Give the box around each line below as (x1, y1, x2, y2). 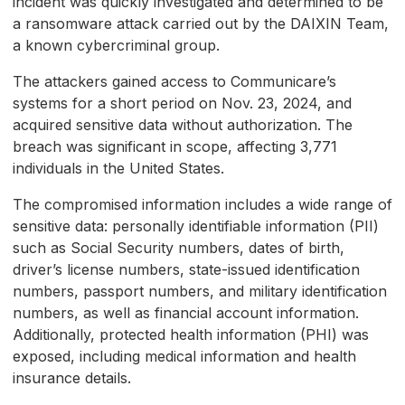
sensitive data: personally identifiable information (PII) (13, 217, 379, 236)
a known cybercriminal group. (13, 36, 220, 55)
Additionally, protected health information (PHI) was (13, 325, 369, 344)
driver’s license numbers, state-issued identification (13, 260, 360, 279)
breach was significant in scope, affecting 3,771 (13, 137, 337, 156)
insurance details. (13, 369, 131, 388)
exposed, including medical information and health (13, 347, 356, 366)
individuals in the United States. (13, 159, 224, 178)
